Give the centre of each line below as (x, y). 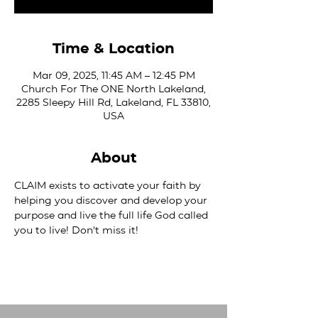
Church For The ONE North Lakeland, (114, 89)
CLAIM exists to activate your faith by (109, 185)
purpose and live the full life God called (113, 215)
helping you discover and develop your (112, 200)
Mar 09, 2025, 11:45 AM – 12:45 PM (114, 75)
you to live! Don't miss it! (76, 230)
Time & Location (114, 48)
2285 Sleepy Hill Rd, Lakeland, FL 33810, (114, 102)
